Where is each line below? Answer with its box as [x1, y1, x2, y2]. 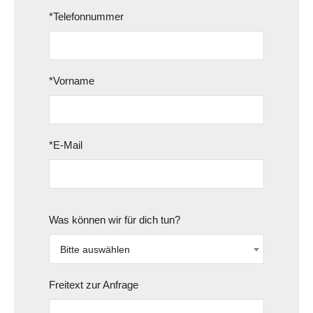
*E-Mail [49, 138, 82, 151]
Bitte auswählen [60, 243, 130, 255]
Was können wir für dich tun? [49, 213, 180, 226]
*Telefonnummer [49, 10, 124, 22]
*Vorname [49, 74, 94, 87]
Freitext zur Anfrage [49, 278, 138, 291]
